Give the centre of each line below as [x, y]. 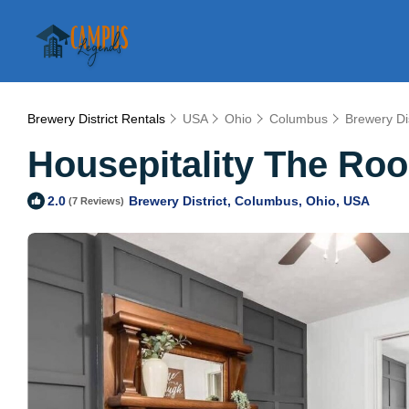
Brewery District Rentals [98, 119]
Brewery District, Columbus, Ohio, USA [249, 200]
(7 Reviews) [96, 201]
